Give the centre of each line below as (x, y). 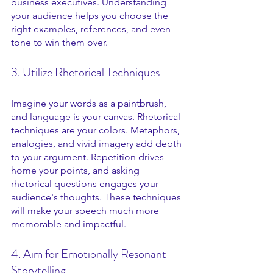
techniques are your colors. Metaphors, (97, 130)
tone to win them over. (59, 42)
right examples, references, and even (92, 29)
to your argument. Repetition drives (89, 157)
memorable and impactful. (69, 224)
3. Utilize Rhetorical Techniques (85, 72)
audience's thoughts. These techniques (97, 197)
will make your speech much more (86, 211)
